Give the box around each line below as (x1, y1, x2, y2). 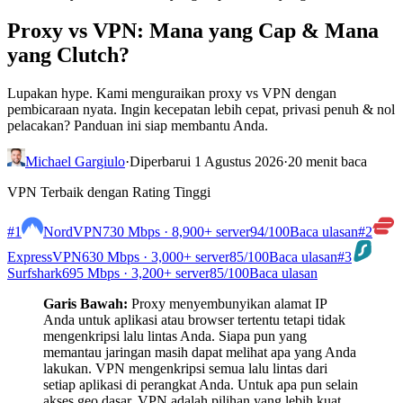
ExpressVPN (7, 249, 82, 265)
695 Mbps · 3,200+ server (62, 265, 210, 282)
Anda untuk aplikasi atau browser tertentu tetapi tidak (43, 312, 345, 328)
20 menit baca (288, 154, 367, 170)
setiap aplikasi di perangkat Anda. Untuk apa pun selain (43, 377, 358, 393)
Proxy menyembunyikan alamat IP (128, 296, 327, 312)
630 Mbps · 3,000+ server (82, 249, 229, 265)
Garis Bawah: (43, 296, 128, 312)
